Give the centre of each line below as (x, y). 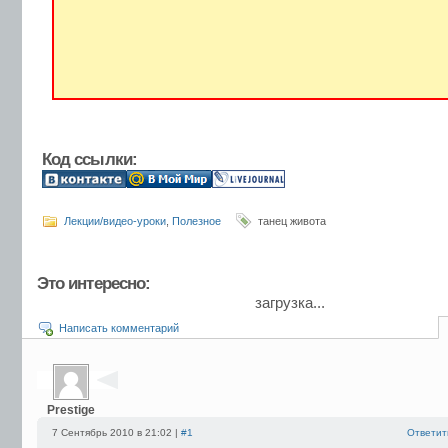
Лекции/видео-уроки (115, 221)
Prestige (70, 410)
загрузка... (289, 302)
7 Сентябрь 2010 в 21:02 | (116, 432)
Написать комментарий (119, 328)
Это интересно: (94, 283)
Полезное (196, 221)
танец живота (292, 221)
